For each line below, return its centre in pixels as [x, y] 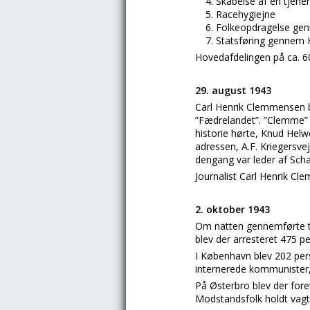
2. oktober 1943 [232, 209]
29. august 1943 [233, 90]
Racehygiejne [246, 14]
